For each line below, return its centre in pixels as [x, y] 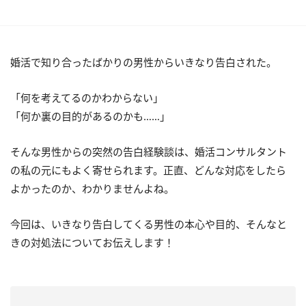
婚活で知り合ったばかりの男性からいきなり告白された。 [143, 62]
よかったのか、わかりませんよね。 [92, 189]
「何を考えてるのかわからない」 [87, 98]
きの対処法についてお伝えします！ [92, 242]
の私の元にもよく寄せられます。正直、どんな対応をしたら [148, 170]
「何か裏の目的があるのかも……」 [90, 116]
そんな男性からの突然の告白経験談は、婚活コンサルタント [149, 152]
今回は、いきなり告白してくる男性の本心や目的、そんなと [149, 224]
